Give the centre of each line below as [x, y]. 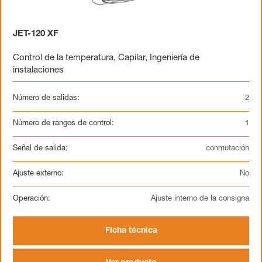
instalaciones [38, 70]
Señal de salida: [40, 149]
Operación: [32, 199]
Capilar [132, 58]
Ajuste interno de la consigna [200, 199]
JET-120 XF [36, 34]
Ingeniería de [175, 58]
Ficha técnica [131, 231]
